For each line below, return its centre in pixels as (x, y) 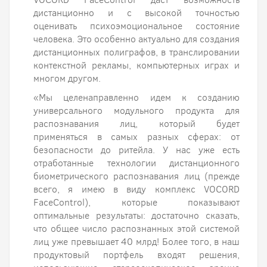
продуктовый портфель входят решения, (136, 255)
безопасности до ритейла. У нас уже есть (136, 150)
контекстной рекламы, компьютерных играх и (136, 65)
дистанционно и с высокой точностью (136, 13)
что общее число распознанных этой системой (136, 229)
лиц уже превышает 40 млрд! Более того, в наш (136, 242)
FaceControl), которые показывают (136, 202)
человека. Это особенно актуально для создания (136, 39)
